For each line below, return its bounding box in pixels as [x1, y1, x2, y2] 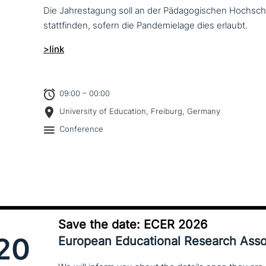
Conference [59, 124, 103, 134]
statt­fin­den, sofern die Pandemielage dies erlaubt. [43, 20, 248, 31]
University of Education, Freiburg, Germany [59, 106, 220, 116]
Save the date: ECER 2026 [58, 217, 207, 232]
